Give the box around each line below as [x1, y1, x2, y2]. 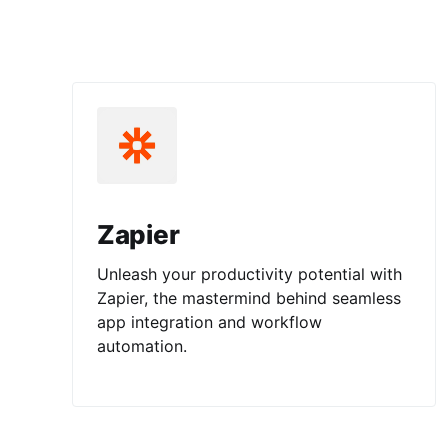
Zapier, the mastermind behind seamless [97, 287, 401, 308]
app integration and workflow [97, 311, 322, 332]
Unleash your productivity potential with [97, 263, 402, 284]
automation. [97, 335, 187, 356]
